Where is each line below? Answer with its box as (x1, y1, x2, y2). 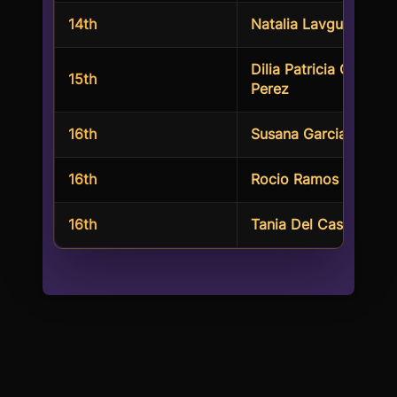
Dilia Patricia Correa (251, 60, 385, 78)
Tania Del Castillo (251, 215, 368, 233)
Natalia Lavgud (251, 15, 352, 33)
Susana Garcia (251, 125, 346, 143)
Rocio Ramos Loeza (251, 170, 384, 188)
